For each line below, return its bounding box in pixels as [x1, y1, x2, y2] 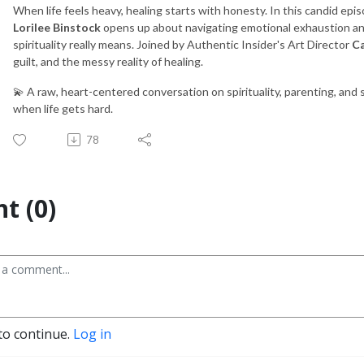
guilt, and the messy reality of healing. [13, 54, 203, 68]
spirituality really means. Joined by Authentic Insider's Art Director [13, 37, 352, 51]
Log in [73, 324, 111, 343]
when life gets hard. [13, 101, 113, 115]
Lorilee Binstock [13, 19, 101, 34]
